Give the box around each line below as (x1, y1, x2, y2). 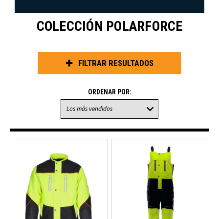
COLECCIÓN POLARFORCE (36, 18, 183, 34)
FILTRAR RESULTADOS (78, 58, 153, 68)
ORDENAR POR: (88, 88, 131, 96)
